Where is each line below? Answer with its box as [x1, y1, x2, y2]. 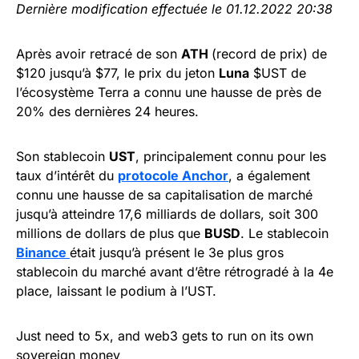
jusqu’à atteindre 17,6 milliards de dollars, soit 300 [16, 205, 318, 222]
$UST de [249, 64, 306, 81]
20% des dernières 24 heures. [16, 103, 203, 119]
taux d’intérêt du [16, 167, 118, 184]
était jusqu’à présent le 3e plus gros [70, 244, 284, 260]
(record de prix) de [212, 45, 327, 62]
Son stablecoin [16, 147, 109, 164]
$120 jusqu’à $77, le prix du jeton [16, 64, 219, 81]
